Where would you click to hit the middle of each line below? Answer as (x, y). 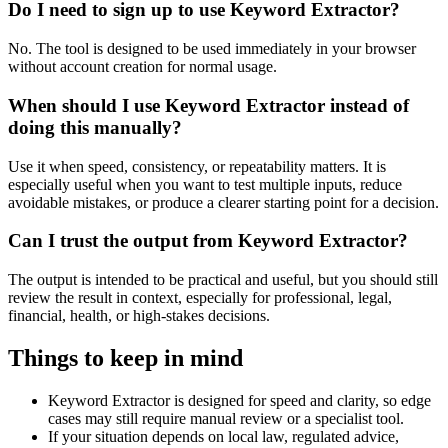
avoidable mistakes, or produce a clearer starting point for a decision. (223, 202)
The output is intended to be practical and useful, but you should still (223, 279)
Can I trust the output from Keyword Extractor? (208, 241)
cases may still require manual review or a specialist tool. (226, 418)
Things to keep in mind (125, 357)
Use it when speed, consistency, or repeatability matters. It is (197, 166)
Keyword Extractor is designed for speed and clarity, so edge (239, 400)
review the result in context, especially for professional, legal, (200, 297)
